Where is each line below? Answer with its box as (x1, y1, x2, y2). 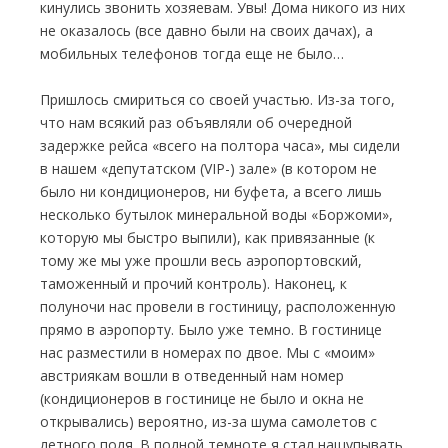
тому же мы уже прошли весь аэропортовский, (40, 251, 362, 270)
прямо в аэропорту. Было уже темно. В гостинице (40, 320, 382, 339)
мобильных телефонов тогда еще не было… (40, 44, 344, 63)
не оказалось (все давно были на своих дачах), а (40, 21, 373, 40)
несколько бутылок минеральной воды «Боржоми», (40, 205, 393, 224)
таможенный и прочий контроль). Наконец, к (40, 274, 347, 293)
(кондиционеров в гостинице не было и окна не (40, 389, 364, 408)
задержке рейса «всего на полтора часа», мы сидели (40, 136, 400, 155)
